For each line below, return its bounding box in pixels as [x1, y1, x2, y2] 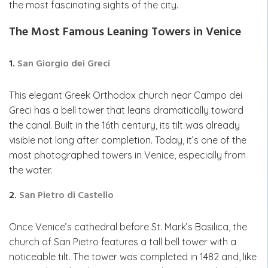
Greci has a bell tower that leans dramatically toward [9, 103, 243, 116]
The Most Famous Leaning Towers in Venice [9, 22, 241, 42]
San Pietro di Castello [19, 187, 114, 203]
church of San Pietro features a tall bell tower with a [9, 235, 236, 248]
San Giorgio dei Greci [17, 56, 110, 72]
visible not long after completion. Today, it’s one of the [9, 133, 246, 146]
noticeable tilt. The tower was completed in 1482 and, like [9, 250, 257, 263]
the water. [9, 163, 52, 176]
